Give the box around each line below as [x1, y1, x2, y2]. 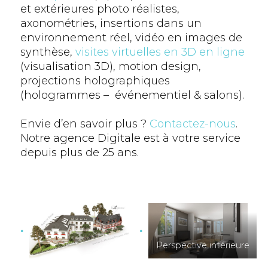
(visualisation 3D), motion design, [20, 60, 201, 73]
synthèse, [20, 45, 75, 59]
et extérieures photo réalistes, [20, 2, 179, 16]
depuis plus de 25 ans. [20, 146, 139, 159]
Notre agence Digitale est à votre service [20, 132, 240, 145]
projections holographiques [20, 74, 170, 87]
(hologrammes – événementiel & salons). [20, 89, 247, 102]
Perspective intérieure [156, 240, 249, 251]
